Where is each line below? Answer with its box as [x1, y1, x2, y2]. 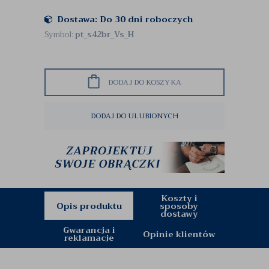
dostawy [160, 206, 198, 221]
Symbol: [44, 28, 75, 41]
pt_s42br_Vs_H [75, 28, 134, 41]
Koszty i [160, 190, 198, 205]
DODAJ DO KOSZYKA [108, 76, 181, 88]
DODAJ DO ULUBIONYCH [91, 110, 178, 122]
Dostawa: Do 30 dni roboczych [57, 12, 193, 26]
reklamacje [64, 231, 114, 246]
